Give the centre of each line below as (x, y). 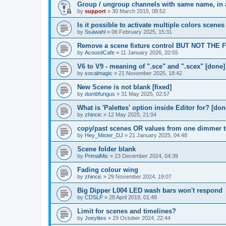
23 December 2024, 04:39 (146, 156)
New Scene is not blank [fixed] (124, 87)
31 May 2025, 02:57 (145, 94)
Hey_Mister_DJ (104, 135)
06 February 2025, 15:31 (142, 32)
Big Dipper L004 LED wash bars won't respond (150, 190)
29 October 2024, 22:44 (142, 218)
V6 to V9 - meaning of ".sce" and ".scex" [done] (151, 66)
